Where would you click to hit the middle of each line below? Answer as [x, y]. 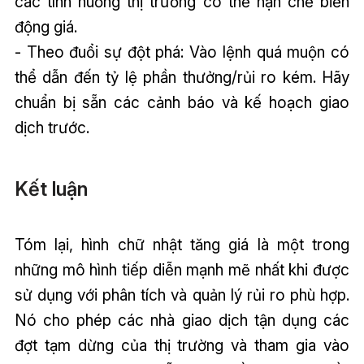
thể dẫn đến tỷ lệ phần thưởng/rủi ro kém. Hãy [182, 78]
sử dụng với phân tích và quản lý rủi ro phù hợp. [182, 295]
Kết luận [51, 189]
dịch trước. [52, 128]
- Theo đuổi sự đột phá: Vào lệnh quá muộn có [182, 52]
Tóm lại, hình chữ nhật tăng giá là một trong [182, 244]
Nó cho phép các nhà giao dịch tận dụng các [182, 320]
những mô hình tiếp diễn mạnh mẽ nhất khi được [182, 269]
